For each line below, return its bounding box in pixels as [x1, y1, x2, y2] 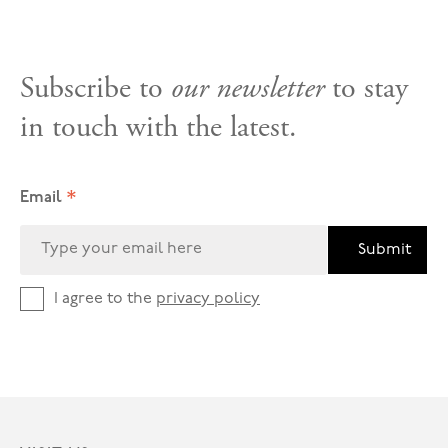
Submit [358, 241, 412, 258]
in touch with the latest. [20, 107, 297, 147]
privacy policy [156, 291, 260, 308]
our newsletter [171, 68, 324, 108]
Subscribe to [20, 68, 171, 108]
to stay [324, 68, 408, 108]
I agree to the [54, 291, 156, 308]
